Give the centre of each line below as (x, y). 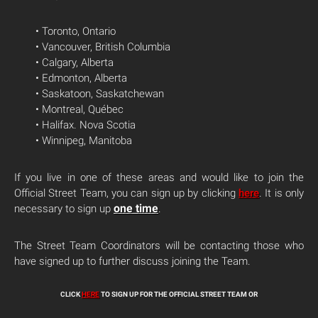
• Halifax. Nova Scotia (86, 125)
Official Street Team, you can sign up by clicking (126, 193)
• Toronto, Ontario (76, 32)
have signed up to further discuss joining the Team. (132, 262)
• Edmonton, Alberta (81, 78)
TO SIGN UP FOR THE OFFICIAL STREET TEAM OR (179, 295)
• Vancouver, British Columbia (103, 47)
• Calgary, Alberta (75, 63)
